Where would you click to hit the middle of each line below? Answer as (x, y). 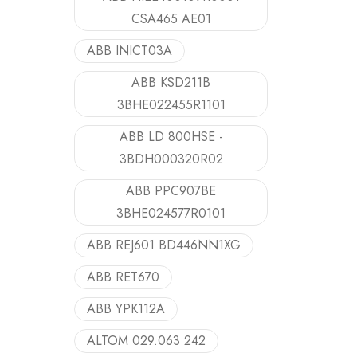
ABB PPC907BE (171, 191)
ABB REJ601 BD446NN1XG (164, 245)
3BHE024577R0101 (171, 213)
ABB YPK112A (126, 309)
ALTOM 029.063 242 (146, 341)
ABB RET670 (123, 277)
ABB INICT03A (129, 51)
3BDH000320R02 (171, 159)
